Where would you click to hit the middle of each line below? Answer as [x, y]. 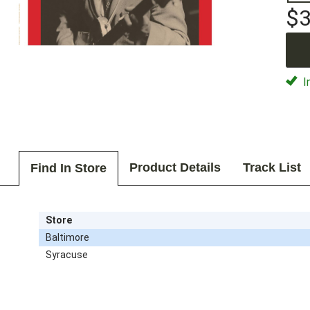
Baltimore [67, 237]
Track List [272, 168]
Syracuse [66, 254]
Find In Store [68, 168]
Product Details [175, 168]
